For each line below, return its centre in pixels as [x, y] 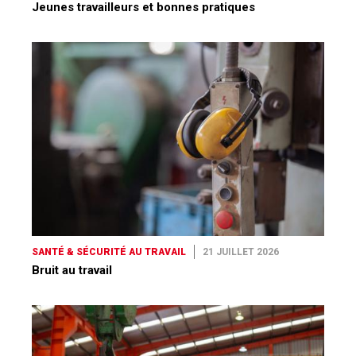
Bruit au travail [72, 271]
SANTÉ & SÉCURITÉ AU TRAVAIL [109, 252]
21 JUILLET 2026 [241, 252]
